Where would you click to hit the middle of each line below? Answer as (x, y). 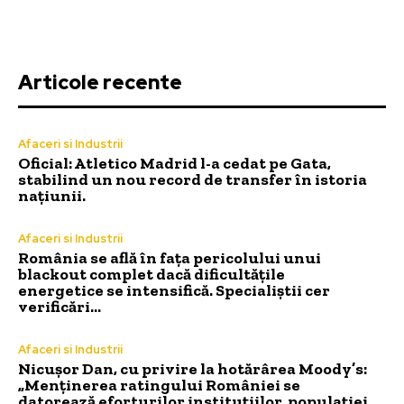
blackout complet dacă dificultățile (151, 275)
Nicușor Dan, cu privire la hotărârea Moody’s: (193, 369)
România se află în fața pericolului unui (170, 258)
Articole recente (100, 83)
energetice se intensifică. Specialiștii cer (174, 291)
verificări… (60, 307)
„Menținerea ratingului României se (159, 386)
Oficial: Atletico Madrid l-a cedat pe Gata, (174, 164)
